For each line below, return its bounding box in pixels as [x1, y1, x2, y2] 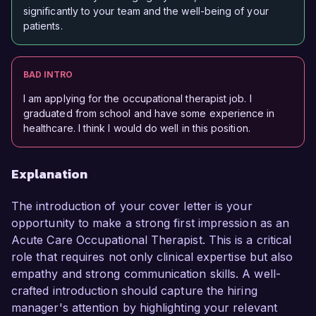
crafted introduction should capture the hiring [11, 284, 257, 298]
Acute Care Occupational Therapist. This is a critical [11, 233, 292, 248]
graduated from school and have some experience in [23, 107, 275, 120]
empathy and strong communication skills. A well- [11, 267, 281, 281]
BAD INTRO [23, 69, 73, 80]
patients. [23, 20, 63, 32]
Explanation [11, 164, 87, 184]
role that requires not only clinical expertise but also [11, 250, 293, 265]
